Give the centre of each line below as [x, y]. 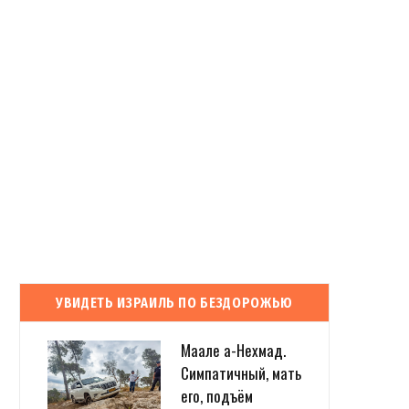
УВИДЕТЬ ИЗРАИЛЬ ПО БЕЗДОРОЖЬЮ [174, 302]
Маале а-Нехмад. [233, 351]
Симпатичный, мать [241, 373]
